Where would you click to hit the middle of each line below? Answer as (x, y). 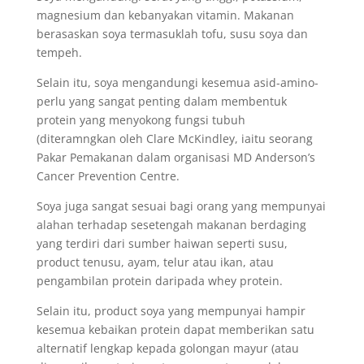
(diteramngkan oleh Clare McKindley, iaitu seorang (174, 139)
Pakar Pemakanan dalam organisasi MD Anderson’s (175, 157)
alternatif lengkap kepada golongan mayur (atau (167, 348)
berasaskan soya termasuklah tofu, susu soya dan (172, 34)
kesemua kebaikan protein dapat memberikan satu (175, 329)
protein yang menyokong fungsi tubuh (141, 120)
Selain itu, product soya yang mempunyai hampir (171, 311)
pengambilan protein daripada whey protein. (159, 281)
